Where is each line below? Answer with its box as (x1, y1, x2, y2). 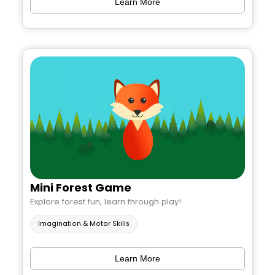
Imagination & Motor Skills (38, 219, 130, 228)
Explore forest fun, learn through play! (30, 196, 181, 208)
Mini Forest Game (30, 180, 131, 196)
